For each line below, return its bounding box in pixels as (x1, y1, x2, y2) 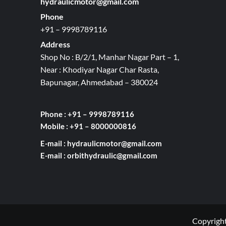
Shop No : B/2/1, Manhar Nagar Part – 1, (40, 51, 179, 62)
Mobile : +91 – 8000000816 (40, 121, 136, 131)
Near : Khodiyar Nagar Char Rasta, (40, 64, 159, 74)
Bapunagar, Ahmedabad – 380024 (40, 77, 158, 87)
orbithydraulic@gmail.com (67, 150, 157, 160)
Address (40, 39, 70, 49)
